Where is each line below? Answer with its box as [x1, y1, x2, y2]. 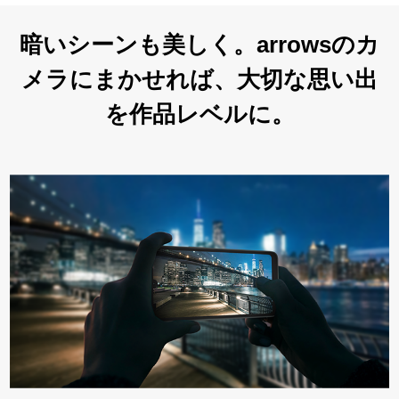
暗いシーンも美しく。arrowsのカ [20, 31, 379, 59]
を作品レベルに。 [104, 101, 295, 128]
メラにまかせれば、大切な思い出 [21, 66, 378, 94]
